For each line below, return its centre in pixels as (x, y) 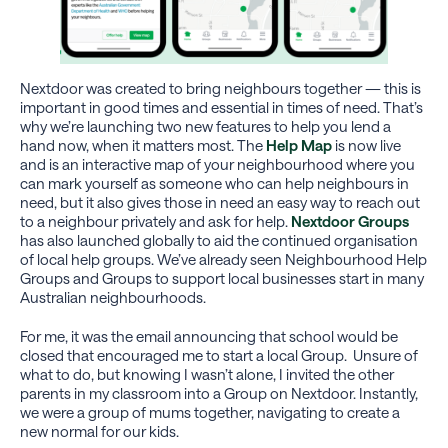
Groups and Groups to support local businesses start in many (222, 277)
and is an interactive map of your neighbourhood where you (217, 163)
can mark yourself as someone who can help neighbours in (214, 182)
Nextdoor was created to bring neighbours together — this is (220, 87)
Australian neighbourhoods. (116, 296)
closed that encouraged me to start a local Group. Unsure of (219, 354)
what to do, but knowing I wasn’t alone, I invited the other (207, 373)
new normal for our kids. (101, 430)
